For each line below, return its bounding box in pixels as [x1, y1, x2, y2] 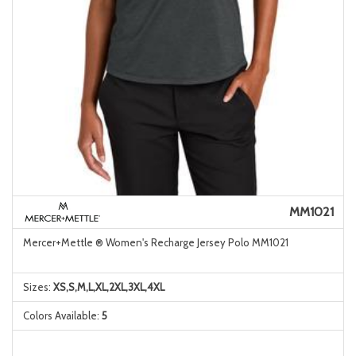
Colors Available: [22, 309, 102, 322]
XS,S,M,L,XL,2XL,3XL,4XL [52, 281, 164, 293]
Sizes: [22, 281, 53, 293]
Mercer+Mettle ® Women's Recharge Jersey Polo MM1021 [22, 236, 288, 249]
